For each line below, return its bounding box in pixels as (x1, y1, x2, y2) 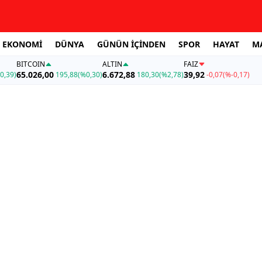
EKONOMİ (2, 38, 42, 50)
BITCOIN (16, 59, 45, 70)
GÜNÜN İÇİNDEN (97, 38, 166, 50)
